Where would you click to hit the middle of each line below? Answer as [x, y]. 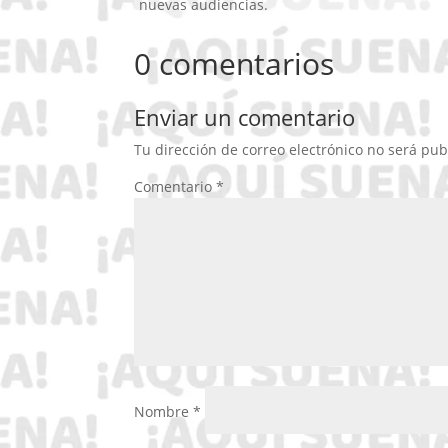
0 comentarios [234, 64]
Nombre [164, 412]
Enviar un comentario [245, 117]
